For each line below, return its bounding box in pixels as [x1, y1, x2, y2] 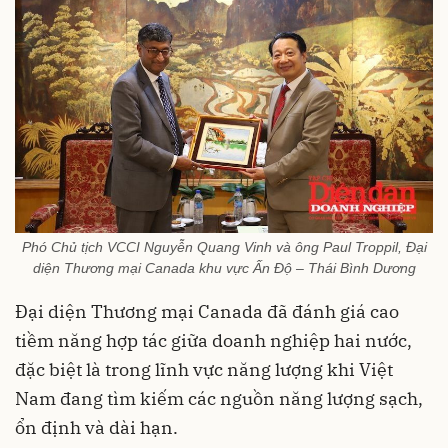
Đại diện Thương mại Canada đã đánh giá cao [15, 299, 399, 323]
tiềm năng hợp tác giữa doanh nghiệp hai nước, [15, 328, 412, 352]
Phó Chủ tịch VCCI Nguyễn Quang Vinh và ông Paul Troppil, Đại [21, 238, 427, 255]
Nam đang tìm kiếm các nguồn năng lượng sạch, [15, 386, 423, 410]
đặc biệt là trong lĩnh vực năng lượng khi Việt [15, 357, 393, 381]
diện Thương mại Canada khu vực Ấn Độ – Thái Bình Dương [32, 259, 416, 276]
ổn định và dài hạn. [15, 415, 178, 439]
